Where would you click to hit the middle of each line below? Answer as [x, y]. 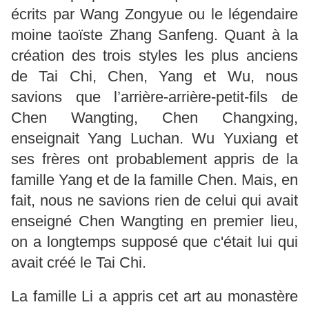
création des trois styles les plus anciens [154, 55]
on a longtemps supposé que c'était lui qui [154, 241]
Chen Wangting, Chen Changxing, [154, 117]
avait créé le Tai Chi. [79, 262]
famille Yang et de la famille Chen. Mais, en [154, 179]
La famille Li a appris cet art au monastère [154, 296]
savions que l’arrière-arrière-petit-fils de [154, 97]
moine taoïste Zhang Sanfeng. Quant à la [154, 34]
